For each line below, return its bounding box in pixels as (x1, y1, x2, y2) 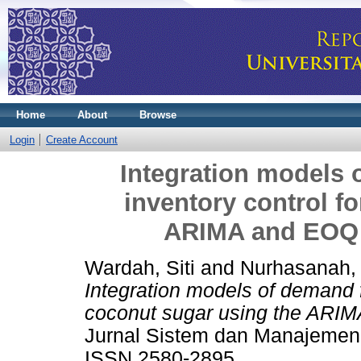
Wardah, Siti (85, 256, 195, 279)
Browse (139, 109, 176, 121)
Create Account (46, 134, 118, 146)
